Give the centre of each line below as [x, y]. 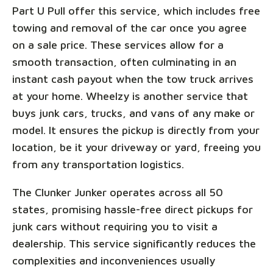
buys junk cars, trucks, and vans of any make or [133, 113]
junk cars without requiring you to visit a [115, 227]
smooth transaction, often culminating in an [124, 62]
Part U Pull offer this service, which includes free [136, 11]
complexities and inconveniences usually [114, 261]
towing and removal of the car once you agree [129, 28]
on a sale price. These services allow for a [118, 45]
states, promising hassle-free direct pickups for [133, 210]
